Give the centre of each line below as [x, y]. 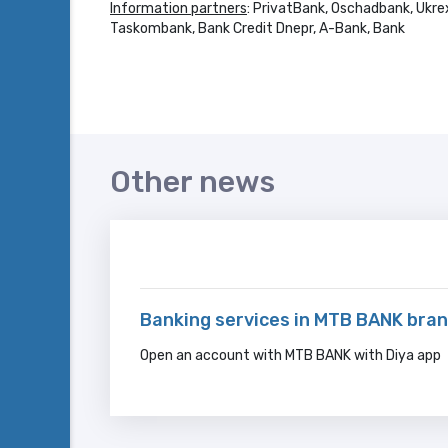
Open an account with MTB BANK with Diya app [290, 355]
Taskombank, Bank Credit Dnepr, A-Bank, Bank [257, 28]
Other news [192, 182]
